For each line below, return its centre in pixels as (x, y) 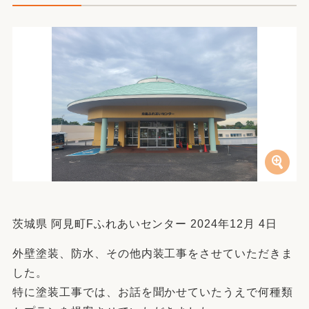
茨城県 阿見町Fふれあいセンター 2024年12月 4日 (145, 224)
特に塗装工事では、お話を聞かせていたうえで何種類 (153, 292)
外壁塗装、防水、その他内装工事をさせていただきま (153, 253)
